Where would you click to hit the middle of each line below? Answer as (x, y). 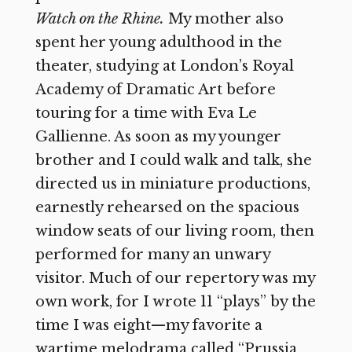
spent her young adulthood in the (158, 42)
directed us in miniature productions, (172, 183)
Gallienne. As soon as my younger (158, 136)
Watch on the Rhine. (101, 18)
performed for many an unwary (152, 254)
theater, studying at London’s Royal (164, 66)
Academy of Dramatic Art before (155, 89)
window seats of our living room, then (174, 231)
